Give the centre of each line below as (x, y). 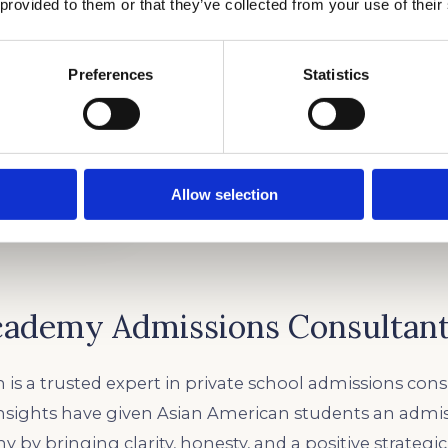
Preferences (111, 74)
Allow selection (224, 194)
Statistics (336, 74)
